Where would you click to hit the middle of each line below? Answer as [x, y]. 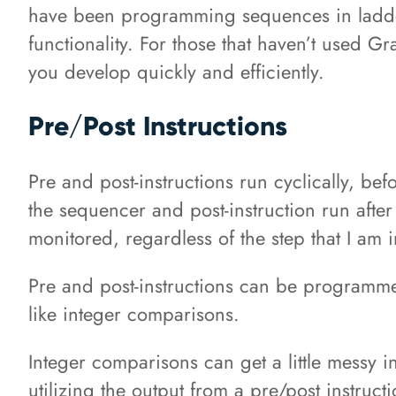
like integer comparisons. [134, 314]
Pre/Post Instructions [158, 126]
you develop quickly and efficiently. [176, 72]
